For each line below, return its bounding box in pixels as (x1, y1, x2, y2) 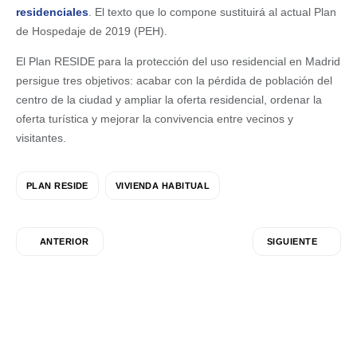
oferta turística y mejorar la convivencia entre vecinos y (16, 112, 293, 125)
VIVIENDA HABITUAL (115, 180, 210, 190)
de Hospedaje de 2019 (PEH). (16, 25, 167, 37)
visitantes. (16, 131, 66, 144)
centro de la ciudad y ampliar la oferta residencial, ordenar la (16, 93, 322, 106)
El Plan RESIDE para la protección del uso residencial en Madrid (16, 55, 340, 68)
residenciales (16, 6, 88, 18)
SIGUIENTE (267, 237, 317, 247)
